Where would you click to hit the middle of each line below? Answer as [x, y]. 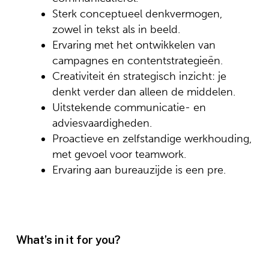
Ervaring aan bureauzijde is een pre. [139, 170]
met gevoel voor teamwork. [119, 154]
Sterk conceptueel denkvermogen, [137, 14]
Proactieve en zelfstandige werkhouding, [152, 139]
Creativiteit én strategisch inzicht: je [139, 76]
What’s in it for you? [68, 240]
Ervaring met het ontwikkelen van [134, 45]
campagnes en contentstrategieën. [137, 61]
